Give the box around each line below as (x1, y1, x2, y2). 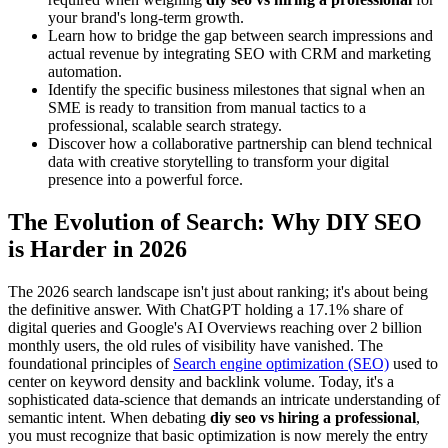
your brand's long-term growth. (48, 9, 244, 27)
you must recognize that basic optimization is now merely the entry (8, 427, 428, 445)
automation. (48, 63, 122, 81)
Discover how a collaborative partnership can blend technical (48, 135, 432, 153)
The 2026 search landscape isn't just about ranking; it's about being (8, 283, 428, 301)
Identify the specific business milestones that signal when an (48, 81, 425, 99)
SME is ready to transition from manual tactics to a (48, 99, 366, 117)
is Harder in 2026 (8, 236, 187, 263)
